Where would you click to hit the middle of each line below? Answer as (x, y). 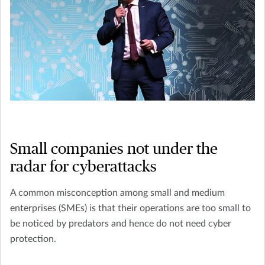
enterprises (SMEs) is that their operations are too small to (130, 209)
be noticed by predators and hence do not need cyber (121, 224)
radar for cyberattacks (83, 167)
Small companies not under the (114, 149)
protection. (33, 239)
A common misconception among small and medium (117, 193)
